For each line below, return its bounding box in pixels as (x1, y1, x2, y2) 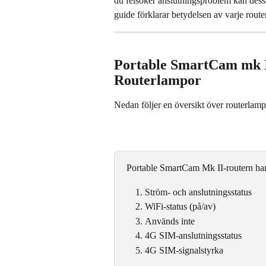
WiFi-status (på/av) (145, 201, 216, 212)
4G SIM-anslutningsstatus (145, 230, 242, 241)
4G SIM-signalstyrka (145, 245, 223, 255)
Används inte (145, 216, 195, 226)
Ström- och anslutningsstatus (145, 186, 252, 197)
